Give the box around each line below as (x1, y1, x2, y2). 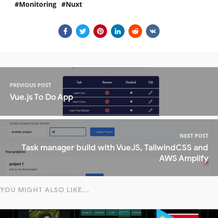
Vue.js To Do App (10, 91, 73, 102)
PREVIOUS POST (10, 81, 51, 89)
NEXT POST (180, 132, 208, 140)
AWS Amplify (159, 153, 208, 164)
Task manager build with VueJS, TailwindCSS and (21, 143, 208, 153)
